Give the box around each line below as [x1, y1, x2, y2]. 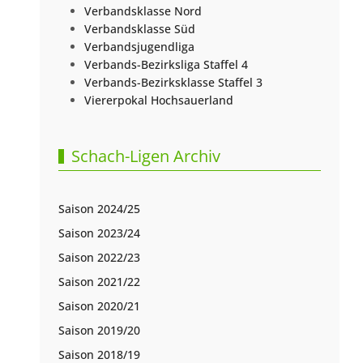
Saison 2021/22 [58, 274, 141, 290]
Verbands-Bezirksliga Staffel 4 [84, 57, 249, 73]
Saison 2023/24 [58, 225, 141, 241]
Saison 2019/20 [58, 322, 141, 339]
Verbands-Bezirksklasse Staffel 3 [84, 75, 263, 91]
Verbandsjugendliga [84, 39, 195, 55]
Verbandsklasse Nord [84, 3, 203, 19]
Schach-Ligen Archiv [71, 145, 221, 168]
